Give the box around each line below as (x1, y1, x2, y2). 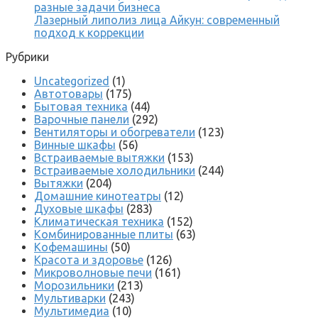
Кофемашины (34, 240, 108, 253)
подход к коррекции (34, 26, 144, 39)
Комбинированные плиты (34, 227, 173, 241)
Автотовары (34, 87, 103, 100)
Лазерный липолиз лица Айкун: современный (34, 13, 280, 26)
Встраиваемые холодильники (34, 163, 195, 177)
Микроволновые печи (34, 265, 152, 279)
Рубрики (6, 50, 49, 63)
